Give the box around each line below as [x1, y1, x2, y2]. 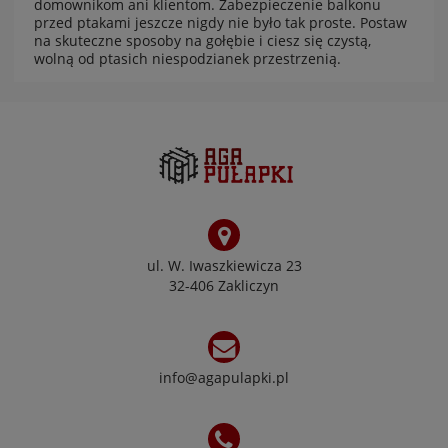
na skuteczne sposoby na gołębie [34, 31, 255, 51]
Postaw [360, 13, 407, 33]
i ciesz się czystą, [255, 31, 371, 51]
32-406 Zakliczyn [169, 276, 279, 296]
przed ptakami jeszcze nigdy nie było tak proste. [34, 13, 360, 33]
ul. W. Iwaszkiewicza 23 [146, 256, 302, 276]
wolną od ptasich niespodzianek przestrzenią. [34, 49, 341, 69]
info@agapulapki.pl [159, 368, 289, 388]
